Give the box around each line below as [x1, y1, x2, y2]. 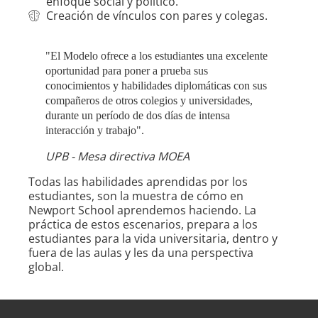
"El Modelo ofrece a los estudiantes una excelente [45, 50, 268, 62]
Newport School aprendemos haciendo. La [28, 202, 256, 219]
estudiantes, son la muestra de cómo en [28, 188, 243, 204]
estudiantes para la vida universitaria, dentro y [28, 231, 278, 247]
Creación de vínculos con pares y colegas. [46, 8, 268, 24]
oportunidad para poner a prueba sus [45, 65, 208, 77]
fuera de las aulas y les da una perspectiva [28, 245, 253, 261]
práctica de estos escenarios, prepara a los [28, 216, 258, 233]
